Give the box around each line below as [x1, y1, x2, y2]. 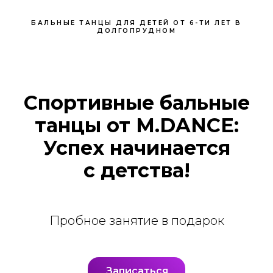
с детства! [83, 158, 190, 183]
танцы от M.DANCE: [34, 113, 239, 138]
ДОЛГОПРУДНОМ [97, 27, 176, 35]
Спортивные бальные [23, 91, 250, 115]
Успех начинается [43, 136, 230, 160]
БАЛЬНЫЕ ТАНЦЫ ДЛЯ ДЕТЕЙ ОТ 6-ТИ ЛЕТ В [31, 19, 242, 27]
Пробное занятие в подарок [49, 213, 224, 229]
